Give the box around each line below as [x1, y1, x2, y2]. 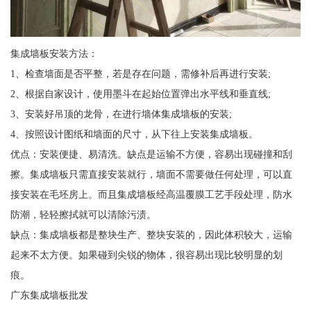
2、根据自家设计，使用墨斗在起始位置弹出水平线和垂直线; [10, 88, 271, 100]
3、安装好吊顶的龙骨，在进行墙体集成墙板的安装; [10, 108, 232, 120]
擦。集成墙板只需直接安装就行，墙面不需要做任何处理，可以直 [10, 169, 292, 180]
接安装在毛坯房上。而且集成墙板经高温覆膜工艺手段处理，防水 [10, 189, 292, 201]
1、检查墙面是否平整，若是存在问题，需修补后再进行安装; [10, 68, 271, 80]
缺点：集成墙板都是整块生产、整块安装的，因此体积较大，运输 [10, 229, 292, 241]
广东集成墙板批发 [10, 289, 88, 301]
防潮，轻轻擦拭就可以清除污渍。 [10, 209, 156, 221]
